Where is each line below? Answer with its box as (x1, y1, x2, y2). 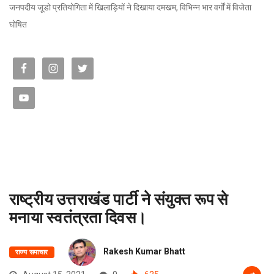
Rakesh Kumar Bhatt (103, 246, 185, 256)
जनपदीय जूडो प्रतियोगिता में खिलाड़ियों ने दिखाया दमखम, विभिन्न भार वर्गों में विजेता (9, 2, 251, 12)
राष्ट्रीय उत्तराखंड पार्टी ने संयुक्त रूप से (9, 188, 228, 208)
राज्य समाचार (15, 248, 48, 256)
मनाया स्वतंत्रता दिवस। (9, 207, 151, 226)
